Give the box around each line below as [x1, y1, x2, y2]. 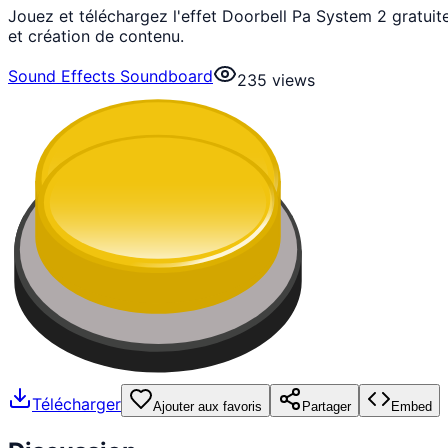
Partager [302, 398, 351, 414]
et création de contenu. [8, 25, 184, 46]
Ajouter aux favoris [153, 398, 262, 414]
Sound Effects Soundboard [8, 65, 213, 86]
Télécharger [32, 394, 121, 415]
